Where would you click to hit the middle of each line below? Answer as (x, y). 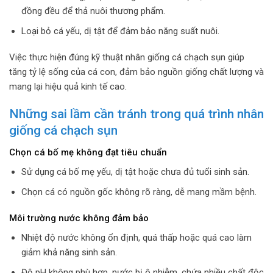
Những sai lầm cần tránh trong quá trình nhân (136, 114)
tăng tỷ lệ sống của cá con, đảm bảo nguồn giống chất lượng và (136, 72)
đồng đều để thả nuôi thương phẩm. (93, 11)
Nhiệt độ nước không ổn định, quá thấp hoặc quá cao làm (136, 237)
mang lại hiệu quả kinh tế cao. (68, 87)
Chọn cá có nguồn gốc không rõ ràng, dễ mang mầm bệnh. (139, 192)
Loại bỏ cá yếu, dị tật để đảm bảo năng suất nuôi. (120, 31)
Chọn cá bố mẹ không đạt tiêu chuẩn (88, 153)
